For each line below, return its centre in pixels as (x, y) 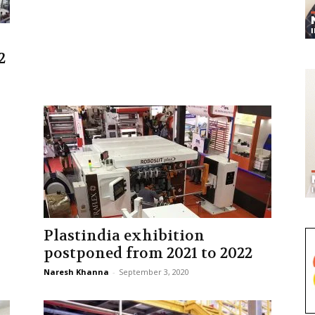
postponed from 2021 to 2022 (148, 253)
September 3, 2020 (154, 272)
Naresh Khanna (76, 272)
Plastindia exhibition (124, 236)
